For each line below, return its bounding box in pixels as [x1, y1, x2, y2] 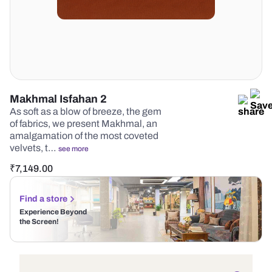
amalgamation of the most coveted [10, 131, 158, 141]
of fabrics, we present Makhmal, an [10, 118, 157, 129]
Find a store [19, 194, 67, 203]
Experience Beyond [19, 208, 87, 216]
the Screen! [19, 217, 59, 226]
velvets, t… [10, 143, 58, 153]
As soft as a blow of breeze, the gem [10, 106, 161, 117]
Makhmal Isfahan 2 [10, 93, 107, 105]
